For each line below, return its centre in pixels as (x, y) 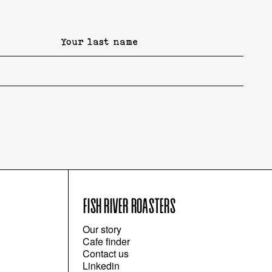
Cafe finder (107, 242)
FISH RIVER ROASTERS (129, 208)
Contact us (106, 254)
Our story (102, 229)
